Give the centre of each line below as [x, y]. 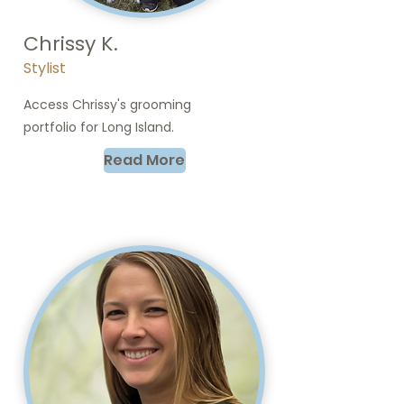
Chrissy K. [71, 44]
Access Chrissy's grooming [107, 105]
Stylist [45, 68]
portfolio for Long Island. [99, 127]
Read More [144, 160]
